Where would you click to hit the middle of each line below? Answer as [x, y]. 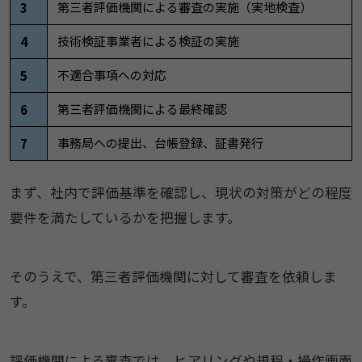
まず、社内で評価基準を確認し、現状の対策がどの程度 [181, 193]
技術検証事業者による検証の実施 [148, 41]
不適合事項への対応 [112, 75]
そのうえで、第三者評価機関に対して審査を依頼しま [173, 277]
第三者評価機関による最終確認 [142, 109]
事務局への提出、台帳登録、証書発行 [160, 143]
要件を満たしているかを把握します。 [125, 218]
